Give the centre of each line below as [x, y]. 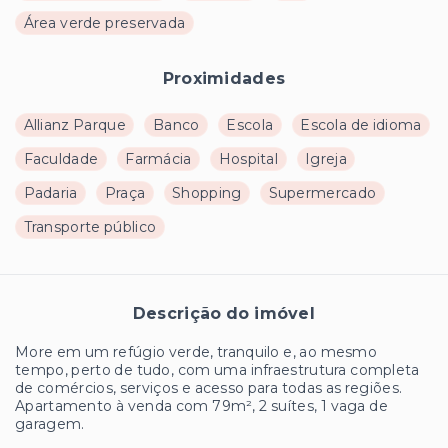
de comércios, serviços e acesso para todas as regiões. [209, 387]
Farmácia [158, 158]
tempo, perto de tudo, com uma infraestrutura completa [217, 369]
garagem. [50, 423]
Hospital [248, 158]
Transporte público [90, 226]
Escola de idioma [361, 124]
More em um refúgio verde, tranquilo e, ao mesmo [196, 351]
